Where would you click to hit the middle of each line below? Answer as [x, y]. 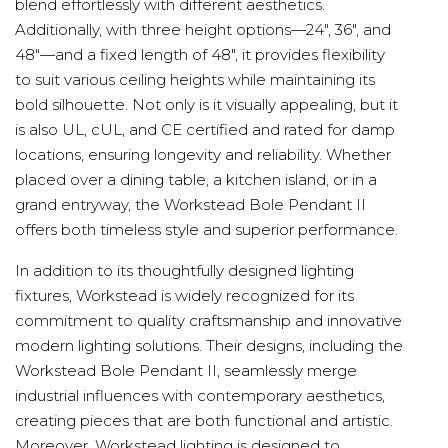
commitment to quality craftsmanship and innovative [208, 320]
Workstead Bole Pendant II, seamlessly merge [186, 370]
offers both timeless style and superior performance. [206, 229]
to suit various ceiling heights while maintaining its [195, 79]
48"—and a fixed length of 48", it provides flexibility [200, 54]
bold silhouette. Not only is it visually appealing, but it [206, 104]
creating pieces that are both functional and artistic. [204, 420]
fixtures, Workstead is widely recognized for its [184, 295]
